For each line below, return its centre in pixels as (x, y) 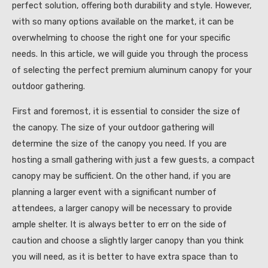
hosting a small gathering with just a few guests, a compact (133, 159)
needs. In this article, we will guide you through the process (130, 54)
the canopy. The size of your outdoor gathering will (113, 127)
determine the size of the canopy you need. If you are (119, 143)
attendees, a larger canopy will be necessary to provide (122, 208)
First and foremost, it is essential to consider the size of (126, 111)
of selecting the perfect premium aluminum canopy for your (132, 70)
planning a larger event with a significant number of (114, 192)
